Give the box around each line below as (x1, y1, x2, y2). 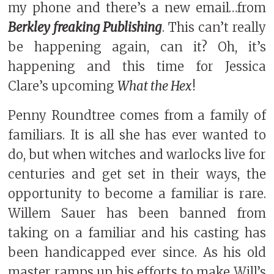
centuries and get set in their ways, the (8, 166, 266, 182)
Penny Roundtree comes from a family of (8, 107, 266, 124)
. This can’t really (161, 20, 266, 36)
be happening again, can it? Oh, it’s (8, 39, 266, 56)
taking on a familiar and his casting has (8, 224, 266, 241)
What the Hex (117, 78, 193, 95)
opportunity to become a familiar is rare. (8, 185, 266, 202)
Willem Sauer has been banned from (8, 205, 266, 221)
